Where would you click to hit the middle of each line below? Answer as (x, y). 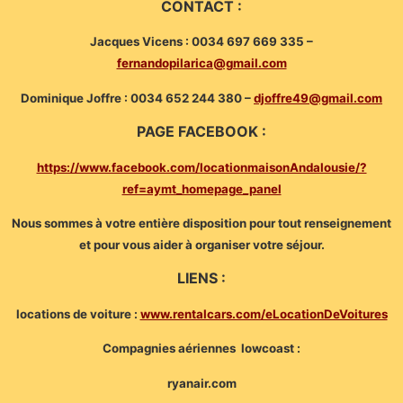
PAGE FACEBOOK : (201, 132)
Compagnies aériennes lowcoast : (201, 349)
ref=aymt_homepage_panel (201, 188)
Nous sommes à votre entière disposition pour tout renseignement (201, 223)
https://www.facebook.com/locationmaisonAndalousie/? (201, 167)
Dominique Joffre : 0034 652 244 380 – (137, 98)
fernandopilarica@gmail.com (201, 63)
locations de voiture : (78, 313)
